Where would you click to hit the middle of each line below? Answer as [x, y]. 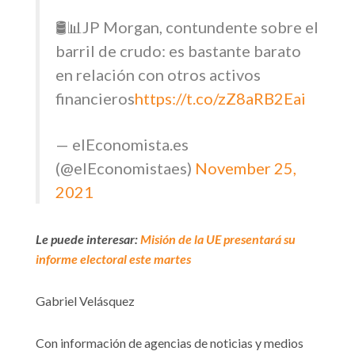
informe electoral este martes [113, 259]
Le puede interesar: [88, 239]
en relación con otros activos [158, 75]
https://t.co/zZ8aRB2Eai [220, 99]
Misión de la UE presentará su [218, 239]
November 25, [246, 168]
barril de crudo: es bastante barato [178, 51]
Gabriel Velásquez [85, 301]
